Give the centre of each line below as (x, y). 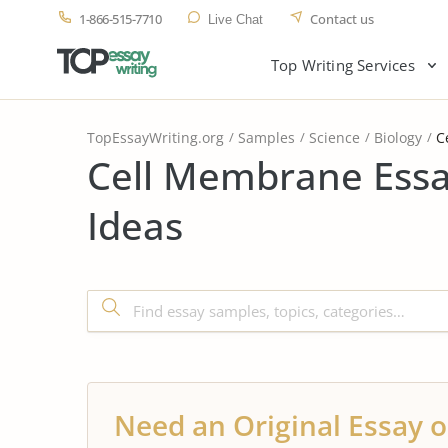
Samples (266, 137)
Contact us (342, 19)
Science (334, 137)
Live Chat (235, 19)
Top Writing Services (342, 65)
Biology (398, 137)
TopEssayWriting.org (155, 137)
